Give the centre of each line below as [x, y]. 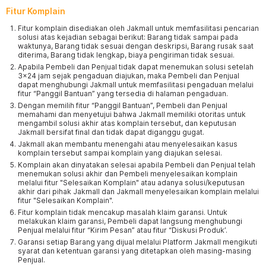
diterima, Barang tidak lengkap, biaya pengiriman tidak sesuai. [126, 55]
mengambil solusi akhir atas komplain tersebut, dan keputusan [127, 123]
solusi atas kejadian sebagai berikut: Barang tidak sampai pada [128, 37]
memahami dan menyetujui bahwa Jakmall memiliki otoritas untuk [132, 114]
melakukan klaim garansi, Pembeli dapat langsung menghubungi [130, 221]
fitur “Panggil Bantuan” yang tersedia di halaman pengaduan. [123, 94]
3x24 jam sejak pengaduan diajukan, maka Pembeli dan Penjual [129, 76]
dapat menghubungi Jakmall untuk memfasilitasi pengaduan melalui [136, 85]
